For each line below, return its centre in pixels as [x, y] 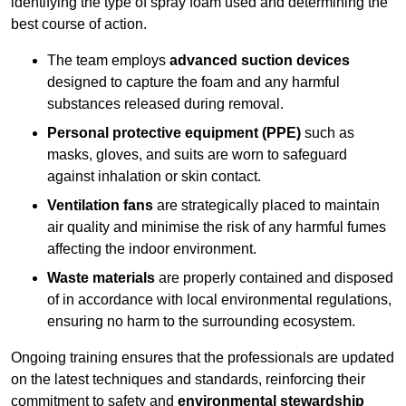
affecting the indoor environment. [152, 249]
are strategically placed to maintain [266, 206]
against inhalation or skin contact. [154, 177]
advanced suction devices [260, 61]
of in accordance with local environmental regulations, [219, 300]
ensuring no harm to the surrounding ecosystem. [201, 322]
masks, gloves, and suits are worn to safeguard [197, 155]
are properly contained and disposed [274, 278]
